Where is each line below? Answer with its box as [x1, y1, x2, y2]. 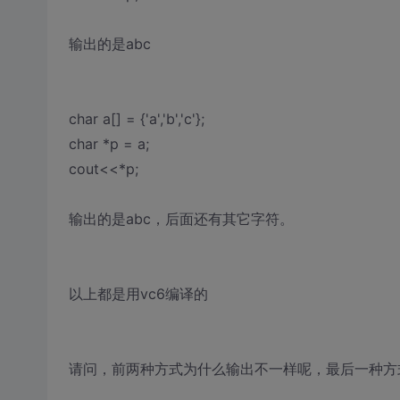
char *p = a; [68, 135, 149, 153]
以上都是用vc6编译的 [68, 285, 208, 303]
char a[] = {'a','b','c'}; [68, 110, 204, 128]
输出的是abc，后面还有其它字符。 [68, 210, 294, 228]
